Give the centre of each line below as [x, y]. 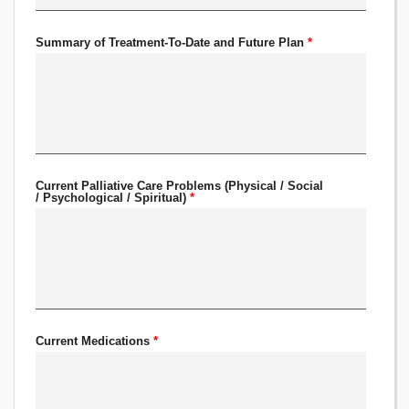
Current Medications [95, 341]
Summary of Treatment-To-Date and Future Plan [172, 42]
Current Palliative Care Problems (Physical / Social [180, 186]
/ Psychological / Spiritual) [113, 198]
